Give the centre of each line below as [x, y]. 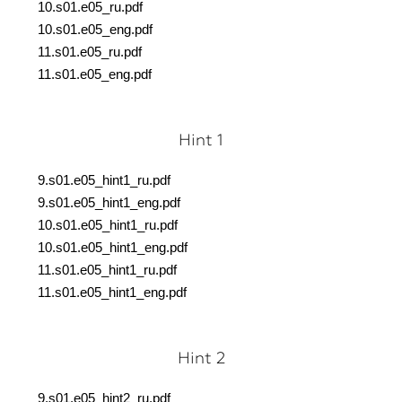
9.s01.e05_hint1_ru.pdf [104, 180]
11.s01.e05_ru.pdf [90, 52]
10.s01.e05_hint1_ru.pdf [108, 225]
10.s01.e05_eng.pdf [95, 30]
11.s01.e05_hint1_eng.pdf [112, 293]
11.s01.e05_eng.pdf [95, 74]
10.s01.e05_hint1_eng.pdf [113, 248]
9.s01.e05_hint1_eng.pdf [109, 203]
